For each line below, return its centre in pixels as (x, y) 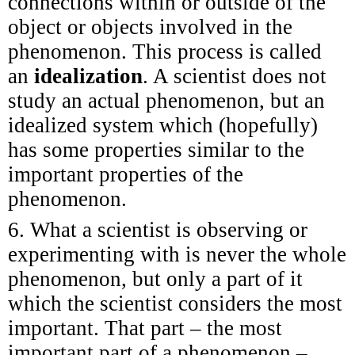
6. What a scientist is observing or (158, 229)
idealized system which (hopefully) (163, 125)
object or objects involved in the (150, 27)
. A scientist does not (235, 76)
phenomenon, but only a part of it (155, 279)
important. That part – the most (145, 328)
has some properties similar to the (156, 149)
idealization (88, 76)
